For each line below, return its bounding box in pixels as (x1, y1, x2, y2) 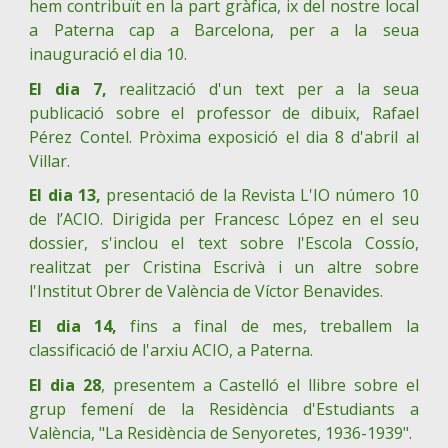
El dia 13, (29, 184, 101, 207)
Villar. (29, 149, 71, 172)
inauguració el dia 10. (29, 43, 188, 65)
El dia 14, (29, 314, 118, 337)
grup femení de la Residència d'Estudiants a (29, 397, 419, 420)
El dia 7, (29, 77, 107, 100)
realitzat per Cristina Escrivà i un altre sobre (29, 256, 419, 279)
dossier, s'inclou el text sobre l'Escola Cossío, (29, 232, 419, 255)
